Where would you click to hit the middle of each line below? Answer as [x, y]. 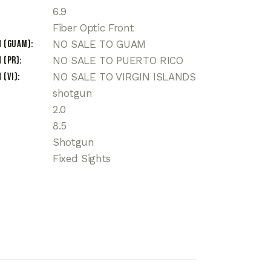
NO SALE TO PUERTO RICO [118, 61]
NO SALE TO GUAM [99, 44]
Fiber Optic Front [93, 28]
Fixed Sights [82, 159]
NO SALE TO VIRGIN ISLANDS [124, 77]
